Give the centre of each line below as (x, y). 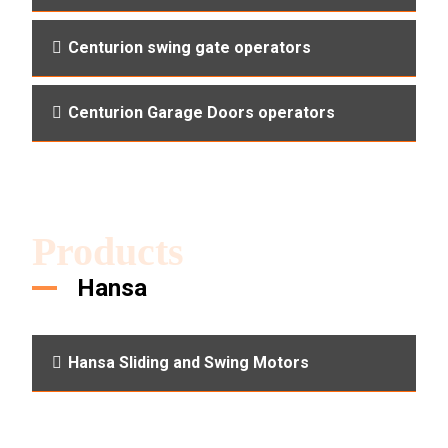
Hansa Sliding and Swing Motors (189, 362)
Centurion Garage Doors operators (202, 112)
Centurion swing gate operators (190, 47)
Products (108, 251)
